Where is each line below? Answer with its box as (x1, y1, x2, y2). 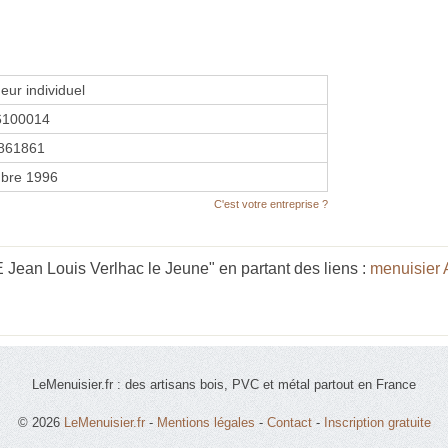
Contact (266, 414, 312, 430)
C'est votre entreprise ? (214, 197, 328, 210)
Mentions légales (156, 414, 255, 430)
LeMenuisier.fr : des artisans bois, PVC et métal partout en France (32, 376, 416, 392)
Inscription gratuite (323, 414, 431, 430)
